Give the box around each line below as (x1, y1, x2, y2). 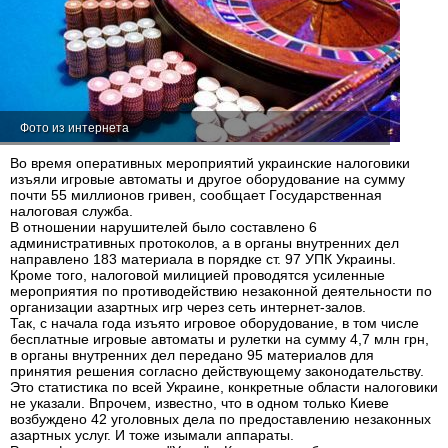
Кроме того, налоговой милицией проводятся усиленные (10, 267, 385, 283)
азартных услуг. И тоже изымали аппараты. (10, 427, 294, 443)
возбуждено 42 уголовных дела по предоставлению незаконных (10, 411, 431, 427)
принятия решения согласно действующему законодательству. (10, 363, 424, 379)
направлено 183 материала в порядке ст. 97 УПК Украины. (10, 251, 396, 267)
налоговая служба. (10, 203, 133, 219)
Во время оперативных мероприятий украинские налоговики (10, 155, 410, 171)
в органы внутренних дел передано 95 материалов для (10, 347, 374, 363)
